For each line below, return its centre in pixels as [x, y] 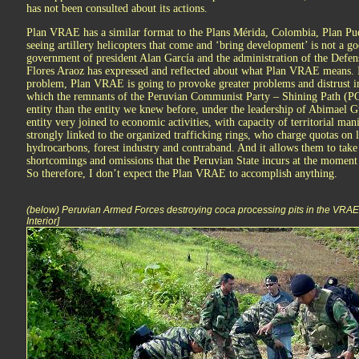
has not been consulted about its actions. [117, 8]
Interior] [43, 221]
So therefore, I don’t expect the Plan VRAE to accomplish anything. [182, 173]
